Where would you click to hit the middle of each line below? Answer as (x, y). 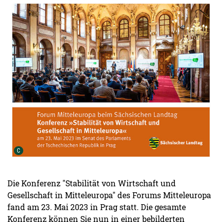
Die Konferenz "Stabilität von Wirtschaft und (92, 183)
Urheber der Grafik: (48, 150)
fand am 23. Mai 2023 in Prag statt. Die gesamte (97, 207)
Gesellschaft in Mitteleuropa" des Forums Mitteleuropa (109, 195)
